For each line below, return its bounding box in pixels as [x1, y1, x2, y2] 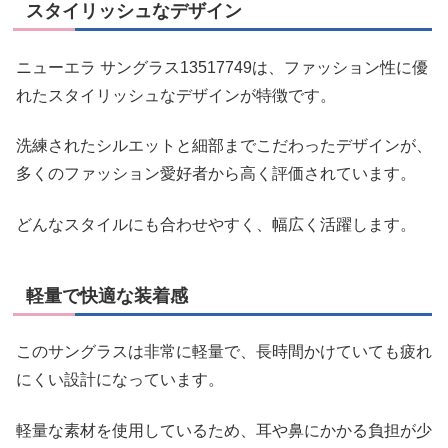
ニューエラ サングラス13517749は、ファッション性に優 [16, 59, 428, 77]
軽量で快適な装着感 [26, 285, 188, 306]
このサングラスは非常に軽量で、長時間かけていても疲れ [16, 343, 432, 361]
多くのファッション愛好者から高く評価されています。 [16, 165, 416, 183]
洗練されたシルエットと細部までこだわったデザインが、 [16, 137, 432, 155]
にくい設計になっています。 [16, 371, 224, 389]
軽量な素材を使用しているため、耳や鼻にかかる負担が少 [16, 421, 432, 439]
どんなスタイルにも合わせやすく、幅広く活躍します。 [16, 215, 416, 233]
